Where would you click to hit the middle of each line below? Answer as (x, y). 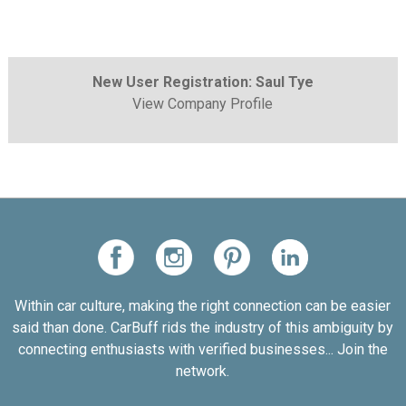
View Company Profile (203, 104)
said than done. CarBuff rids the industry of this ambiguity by (203, 328)
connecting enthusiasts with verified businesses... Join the (203, 349)
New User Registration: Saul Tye (203, 82)
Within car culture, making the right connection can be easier (203, 306)
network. (203, 371)
